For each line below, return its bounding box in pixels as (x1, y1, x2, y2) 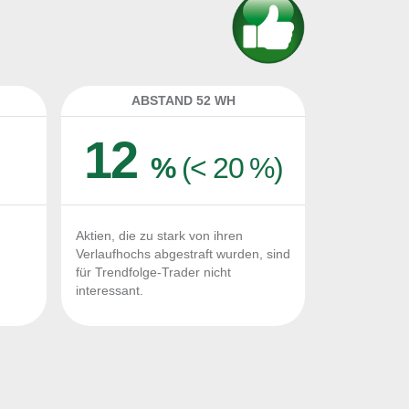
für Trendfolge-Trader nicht (76, 266, 231, 279)
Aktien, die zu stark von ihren (76, 229, 243, 243)
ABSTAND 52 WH (131, 93, 236, 108)
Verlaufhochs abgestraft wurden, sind (76, 247, 290, 261)
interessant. (76, 284, 143, 298)
